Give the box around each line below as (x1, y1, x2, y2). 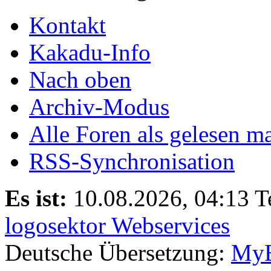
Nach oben (29, 66, 131, 93)
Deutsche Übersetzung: (5, 239, 231, 266)
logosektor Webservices (5, 212, 230, 238)
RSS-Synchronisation (29, 148, 235, 174)
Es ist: (5, 184, 67, 211)
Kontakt (29, 11, 106, 38)
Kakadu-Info (29, 39, 151, 65)
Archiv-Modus (29, 93, 169, 120)
